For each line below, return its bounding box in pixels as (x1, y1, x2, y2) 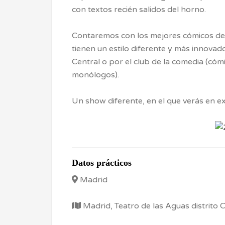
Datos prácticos (72, 157, 132, 168)
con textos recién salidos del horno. (72, 4, 206, 15)
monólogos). (72, 69, 119, 80)
